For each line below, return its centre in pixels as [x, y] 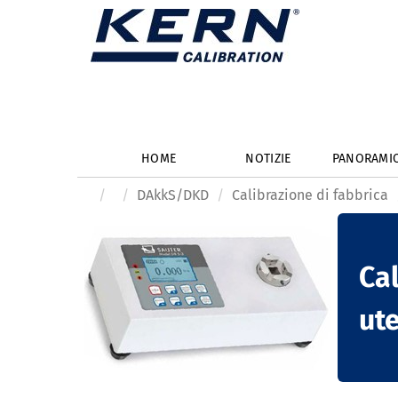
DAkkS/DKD [173, 195]
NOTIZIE [268, 159]
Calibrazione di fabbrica [310, 195]
